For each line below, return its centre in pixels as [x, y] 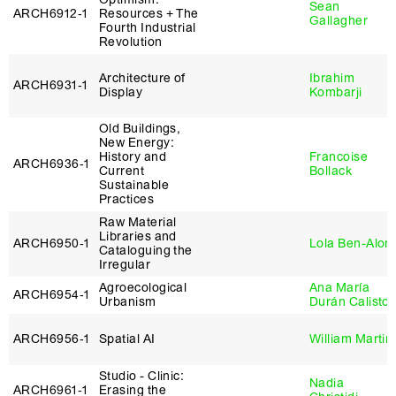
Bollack [331, 171]
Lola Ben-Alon [351, 244]
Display [121, 92]
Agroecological [143, 288]
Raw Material [138, 222]
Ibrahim [332, 78]
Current [122, 171]
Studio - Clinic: [142, 376]
